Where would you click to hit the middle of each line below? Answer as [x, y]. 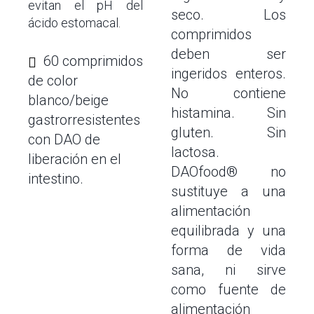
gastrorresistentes [84, 120]
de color [53, 81]
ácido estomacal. [74, 23]
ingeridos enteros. [228, 74]
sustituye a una [228, 191]
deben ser [228, 54]
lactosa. [195, 152]
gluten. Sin [228, 132]
